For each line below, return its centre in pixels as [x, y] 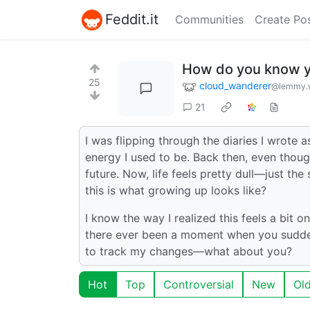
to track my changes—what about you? [189, 251]
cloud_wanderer [235, 85]
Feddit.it [132, 19]
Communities [209, 19]
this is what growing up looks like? [176, 190]
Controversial [199, 284]
